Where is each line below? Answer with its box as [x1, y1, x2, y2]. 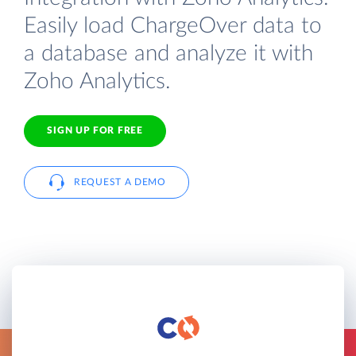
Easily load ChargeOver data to [24, 14, 322, 37]
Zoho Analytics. [24, 69, 171, 93]
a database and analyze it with [24, 41, 313, 65]
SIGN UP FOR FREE [47, 126, 143, 136]
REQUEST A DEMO [74, 176, 166, 187]
